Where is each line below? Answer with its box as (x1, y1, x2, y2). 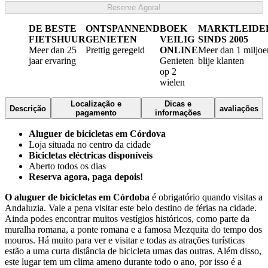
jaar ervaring (29, 56, 76, 66)
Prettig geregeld (86, 45, 145, 56)
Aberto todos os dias (29, 161, 106, 172)
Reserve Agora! (107, 3, 161, 13)
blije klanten (198, 56, 244, 66)
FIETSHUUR (29, 34, 86, 45)
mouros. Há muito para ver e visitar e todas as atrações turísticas (5, 235, 245, 246)
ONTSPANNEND (86, 23, 160, 34)
